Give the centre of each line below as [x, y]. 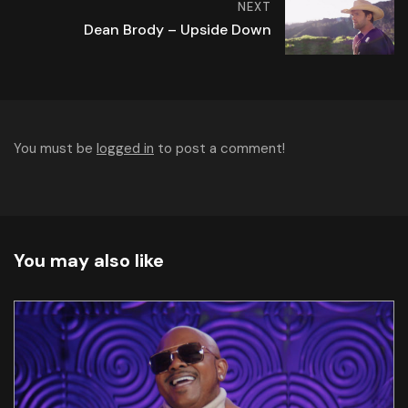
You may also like [89, 261]
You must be [55, 149]
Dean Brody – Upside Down [178, 30]
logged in [125, 149]
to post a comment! [219, 149]
